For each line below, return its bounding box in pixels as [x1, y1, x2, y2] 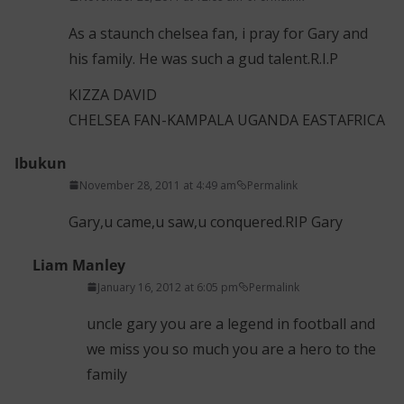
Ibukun [14, 152, 67, 173]
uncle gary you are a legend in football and [87, 313, 375, 334]
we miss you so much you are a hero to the [87, 338, 376, 359]
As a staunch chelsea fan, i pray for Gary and [69, 23, 368, 43]
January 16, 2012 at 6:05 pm [97, 279, 238, 295]
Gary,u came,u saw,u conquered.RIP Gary [69, 211, 343, 232]
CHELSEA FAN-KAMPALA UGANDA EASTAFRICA [69, 109, 385, 130]
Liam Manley [32, 254, 125, 275]
